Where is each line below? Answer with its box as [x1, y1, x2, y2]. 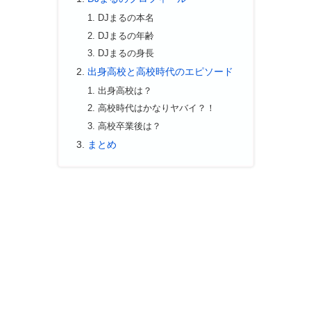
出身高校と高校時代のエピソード [87, 66, 233, 78]
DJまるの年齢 [98, 30, 155, 41]
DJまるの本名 [98, 12, 155, 24]
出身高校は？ [98, 85, 153, 96]
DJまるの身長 [98, 48, 155, 59]
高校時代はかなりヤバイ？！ [98, 103, 216, 114]
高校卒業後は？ [98, 120, 162, 131]
